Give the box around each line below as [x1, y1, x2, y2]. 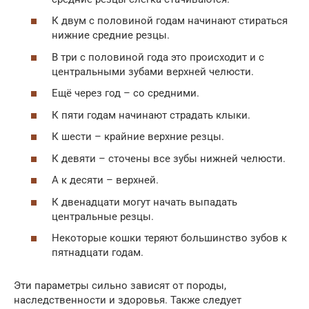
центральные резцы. [52, 210, 154, 223]
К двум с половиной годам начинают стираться [52, 14, 288, 27]
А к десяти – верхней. [52, 174, 159, 186]
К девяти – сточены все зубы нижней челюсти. [52, 152, 286, 165]
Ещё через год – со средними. [52, 87, 199, 99]
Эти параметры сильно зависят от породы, [14, 279, 226, 292]
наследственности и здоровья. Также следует [14, 294, 241, 306]
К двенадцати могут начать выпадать [52, 195, 237, 208]
